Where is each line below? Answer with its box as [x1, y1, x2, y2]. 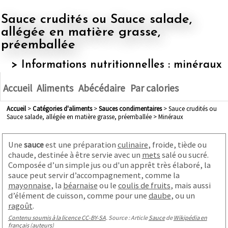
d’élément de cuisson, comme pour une [8, 190, 149, 201]
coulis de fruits [118, 180, 170, 190]
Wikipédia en [173, 213, 207, 221]
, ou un [170, 190, 195, 201]
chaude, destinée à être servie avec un [8, 149, 142, 160]
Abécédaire [78, 82, 125, 95]
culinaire [117, 139, 148, 150]
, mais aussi [170, 180, 211, 190]
